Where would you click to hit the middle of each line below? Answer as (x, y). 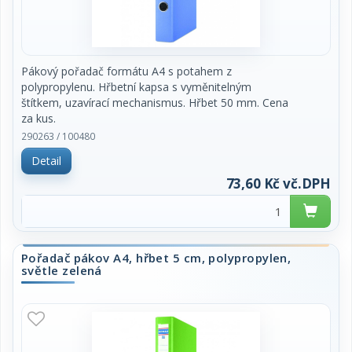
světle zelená (62, 270)
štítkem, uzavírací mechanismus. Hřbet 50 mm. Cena (155, 103)
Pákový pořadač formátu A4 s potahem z (126, 71)
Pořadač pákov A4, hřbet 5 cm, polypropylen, (156, 258)
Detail (46, 161)
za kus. (38, 118)
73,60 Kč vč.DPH (278, 183)
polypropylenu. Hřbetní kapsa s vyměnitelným (136, 87)
